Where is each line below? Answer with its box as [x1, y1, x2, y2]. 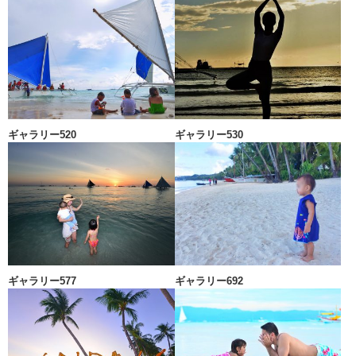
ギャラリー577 [8, 275, 76, 287]
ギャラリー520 [8, 129, 76, 141]
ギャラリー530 [174, 129, 243, 141]
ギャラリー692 [174, 275, 243, 287]
